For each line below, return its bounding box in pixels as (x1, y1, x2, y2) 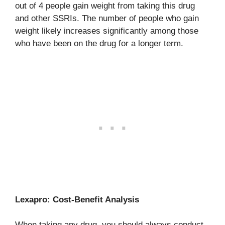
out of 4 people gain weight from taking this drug (15, 1, 195, 11)
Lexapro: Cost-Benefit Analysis (15, 194, 139, 204)
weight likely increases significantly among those (15, 26, 198, 36)
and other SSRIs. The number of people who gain (15, 14, 199, 23)
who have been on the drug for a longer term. (15, 39, 183, 48)
